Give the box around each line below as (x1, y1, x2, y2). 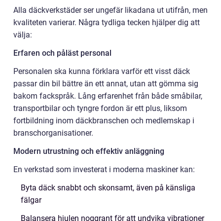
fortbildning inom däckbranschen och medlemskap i (13, 115, 194, 125)
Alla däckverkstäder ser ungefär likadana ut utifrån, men (13, 5, 208, 15)
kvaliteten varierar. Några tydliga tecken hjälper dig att (13, 17, 200, 27)
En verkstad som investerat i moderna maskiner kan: (13, 164, 195, 174)
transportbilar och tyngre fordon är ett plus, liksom (13, 103, 187, 113)
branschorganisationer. (13, 128, 93, 138)
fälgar (21, 195, 41, 205)
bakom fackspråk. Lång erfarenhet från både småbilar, (13, 91, 202, 101)
